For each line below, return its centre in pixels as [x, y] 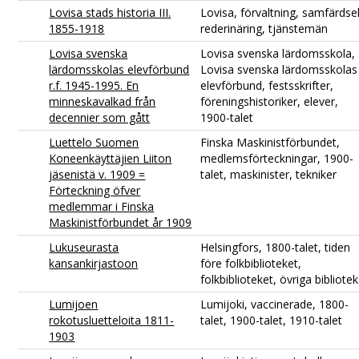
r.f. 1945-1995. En [94, 85]
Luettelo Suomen [94, 142]
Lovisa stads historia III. [110, 12]
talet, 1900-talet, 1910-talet [272, 320]
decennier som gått [100, 117]
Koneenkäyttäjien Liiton [111, 158]
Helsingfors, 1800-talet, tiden [276, 247]
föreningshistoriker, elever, [270, 101]
